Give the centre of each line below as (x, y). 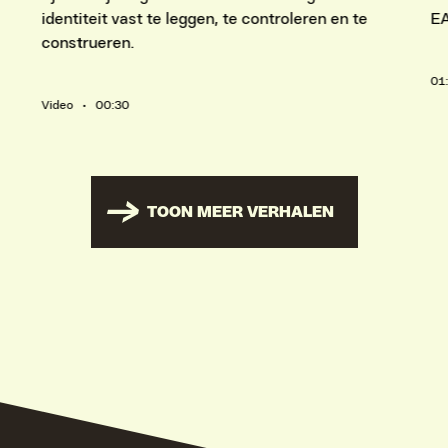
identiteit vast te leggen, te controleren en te (204, 19)
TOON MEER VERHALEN (240, 211)
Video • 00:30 (85, 105)
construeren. (88, 43)
